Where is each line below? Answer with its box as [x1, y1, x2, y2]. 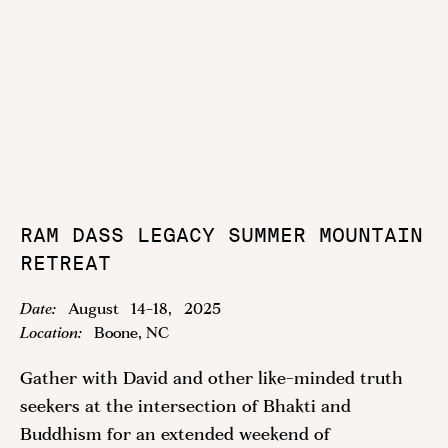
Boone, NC [94, 325, 169, 342]
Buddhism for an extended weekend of [20, 426, 330, 445]
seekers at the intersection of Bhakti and [20, 398, 351, 417]
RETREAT [20, 253, 111, 274]
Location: [20, 325, 82, 342]
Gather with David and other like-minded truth [20, 370, 403, 389]
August [68, 301, 119, 318]
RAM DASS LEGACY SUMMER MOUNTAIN [20, 225, 423, 246]
